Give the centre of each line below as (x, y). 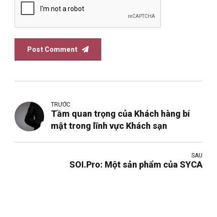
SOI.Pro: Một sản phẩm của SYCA (183, 164)
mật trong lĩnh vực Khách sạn (109, 125)
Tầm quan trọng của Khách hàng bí (121, 113)
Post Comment (53, 49)
